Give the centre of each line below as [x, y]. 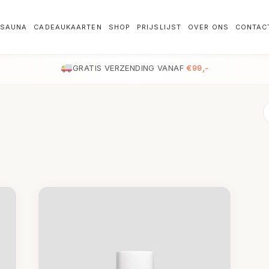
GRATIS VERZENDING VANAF [130, 68]
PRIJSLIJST [159, 27]
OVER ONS [208, 27]
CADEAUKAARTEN [68, 27]
